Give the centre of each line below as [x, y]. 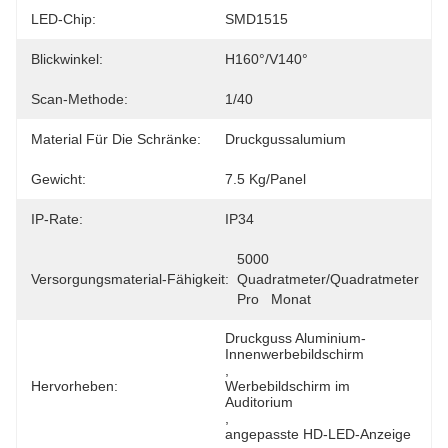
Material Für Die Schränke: [116, 139]
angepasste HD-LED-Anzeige [318, 434]
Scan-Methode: [79, 99]
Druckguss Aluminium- [295, 338]
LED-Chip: [63, 19]
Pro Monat [274, 299]
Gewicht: [58, 179]
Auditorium [259, 402]
